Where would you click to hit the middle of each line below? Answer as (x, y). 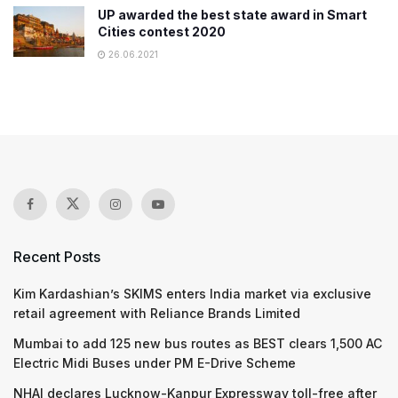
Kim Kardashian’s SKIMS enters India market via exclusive (192, 293)
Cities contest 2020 (162, 31)
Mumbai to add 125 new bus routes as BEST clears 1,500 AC (198, 343)
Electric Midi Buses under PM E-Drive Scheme (155, 362)
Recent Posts (57, 256)
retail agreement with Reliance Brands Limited (157, 313)
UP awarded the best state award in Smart (232, 14)
